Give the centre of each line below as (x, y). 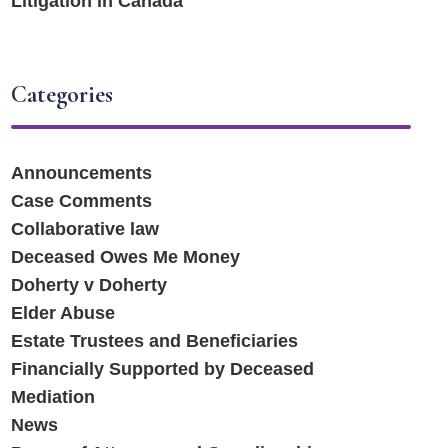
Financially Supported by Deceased (163, 368)
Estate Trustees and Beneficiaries (155, 340)
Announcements (82, 172)
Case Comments (82, 200)
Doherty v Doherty (89, 284)
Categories (62, 94)
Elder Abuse (63, 312)
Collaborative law (85, 228)
